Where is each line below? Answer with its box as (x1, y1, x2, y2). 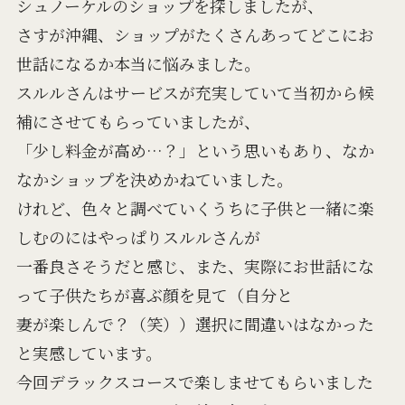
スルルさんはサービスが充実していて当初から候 (15, 80, 374, 105)
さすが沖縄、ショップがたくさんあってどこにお (15, 23, 374, 47)
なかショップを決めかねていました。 (15, 167, 293, 192)
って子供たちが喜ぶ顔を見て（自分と (15, 283, 293, 307)
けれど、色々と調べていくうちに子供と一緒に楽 (15, 196, 374, 221)
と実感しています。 (15, 341, 162, 365)
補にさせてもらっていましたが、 (15, 109, 260, 134)
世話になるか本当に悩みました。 (15, 52, 260, 76)
